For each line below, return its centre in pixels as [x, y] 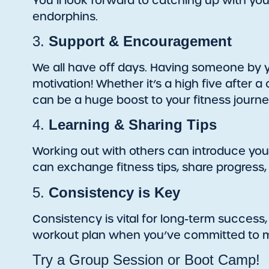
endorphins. [65, 16]
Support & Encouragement [140, 41]
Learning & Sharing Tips [132, 125]
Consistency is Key [114, 192]
